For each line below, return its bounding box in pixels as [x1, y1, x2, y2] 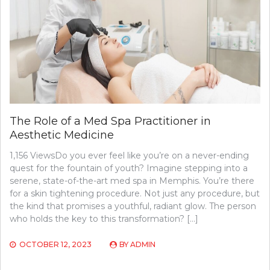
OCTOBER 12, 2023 [19, 239, 92, 249]
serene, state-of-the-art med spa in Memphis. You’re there [10, 175, 254, 186]
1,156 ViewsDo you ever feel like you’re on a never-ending [10, 149, 249, 161]
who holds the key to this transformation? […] [10, 213, 198, 224]
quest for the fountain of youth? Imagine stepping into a [10, 162, 248, 174]
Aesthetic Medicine [10, 128, 114, 142]
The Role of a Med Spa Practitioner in [10, 114, 211, 128]
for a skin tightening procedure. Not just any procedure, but [10, 187, 260, 199]
